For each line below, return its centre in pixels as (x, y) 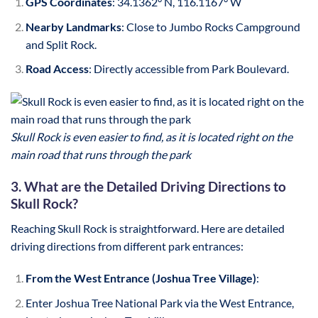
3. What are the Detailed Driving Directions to (148, 186)
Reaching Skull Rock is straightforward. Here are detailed (148, 228)
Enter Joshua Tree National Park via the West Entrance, (159, 302)
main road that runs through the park (101, 155)
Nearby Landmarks (73, 26)
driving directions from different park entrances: (127, 246)
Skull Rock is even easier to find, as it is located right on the (152, 137)
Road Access (57, 69)
